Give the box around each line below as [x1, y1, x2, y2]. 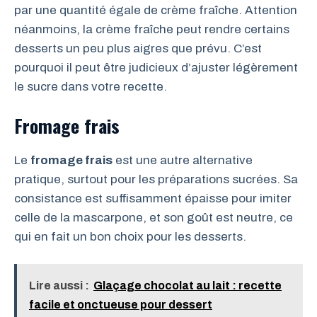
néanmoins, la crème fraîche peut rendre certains [14, 23, 289, 36]
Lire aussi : [29, 279, 89, 292]
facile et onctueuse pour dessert [29, 299, 212, 311]
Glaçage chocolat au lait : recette [93, 279, 282, 292]
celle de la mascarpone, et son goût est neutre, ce [14, 210, 293, 224]
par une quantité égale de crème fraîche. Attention [14, 4, 297, 17]
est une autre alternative [113, 153, 253, 167]
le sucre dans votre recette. [14, 80, 167, 93]
